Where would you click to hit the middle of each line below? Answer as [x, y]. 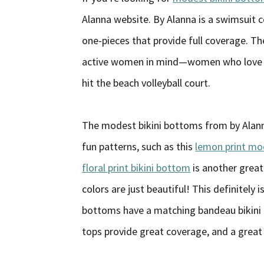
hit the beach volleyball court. [146, 83]
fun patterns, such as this [139, 146]
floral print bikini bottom [136, 168]
